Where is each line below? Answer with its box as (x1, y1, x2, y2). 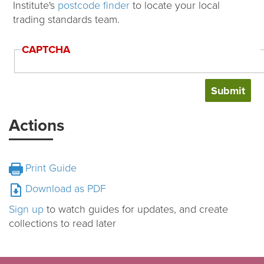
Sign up (9, 203, 44, 216)
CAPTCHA (21, 43, 70, 57)
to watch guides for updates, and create (44, 203, 228, 216)
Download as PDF (25, 182, 106, 196)
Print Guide (25, 161, 77, 175)
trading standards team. (13, 13, 120, 27)
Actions (9, 115, 64, 136)
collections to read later (9, 217, 116, 230)
